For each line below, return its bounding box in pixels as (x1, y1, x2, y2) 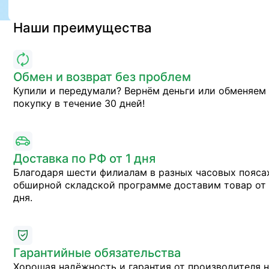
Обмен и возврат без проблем (13, 70, 191, 84)
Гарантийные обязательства (13, 246, 181, 260)
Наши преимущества (13, 20, 152, 35)
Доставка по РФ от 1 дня (13, 151, 156, 166)
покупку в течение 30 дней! (13, 97, 145, 109)
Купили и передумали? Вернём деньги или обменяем (13, 85, 266, 97)
